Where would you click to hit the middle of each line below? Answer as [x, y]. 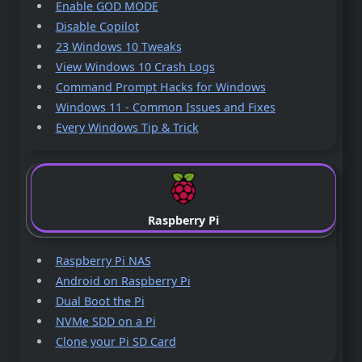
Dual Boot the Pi [100, 301]
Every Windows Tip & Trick [127, 128]
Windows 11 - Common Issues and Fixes [165, 107]
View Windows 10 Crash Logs [135, 67]
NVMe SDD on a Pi [105, 321]
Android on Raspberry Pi [123, 280]
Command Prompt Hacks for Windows [160, 87]
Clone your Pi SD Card [116, 341]
